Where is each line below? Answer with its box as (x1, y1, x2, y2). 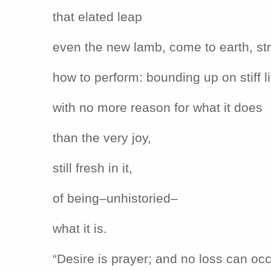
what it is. (53, 221, 107, 236)
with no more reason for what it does (53, 100, 263, 115)
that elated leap (53, 9, 142, 24)
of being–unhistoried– (53, 191, 178, 206)
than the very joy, (53, 130, 151, 145)
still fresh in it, (53, 160, 132, 175)
